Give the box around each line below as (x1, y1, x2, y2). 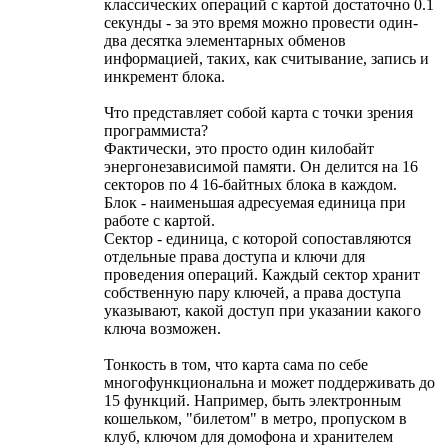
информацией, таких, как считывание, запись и (104, 50, 429, 68)
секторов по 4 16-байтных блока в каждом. (104, 176, 397, 194)
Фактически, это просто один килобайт (104, 140, 374, 158)
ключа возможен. (104, 320, 221, 338)
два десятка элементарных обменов (104, 32, 346, 50)
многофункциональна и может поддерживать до (104, 374, 435, 392)
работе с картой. (104, 212, 215, 230)
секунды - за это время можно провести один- (104, 14, 418, 32)
